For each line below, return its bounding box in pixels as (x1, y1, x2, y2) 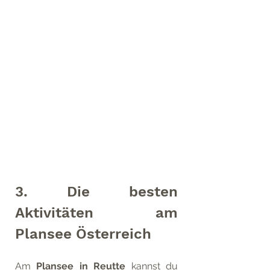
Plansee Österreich (15, 225, 151, 242)
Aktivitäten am (15, 204, 178, 221)
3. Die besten (15, 183, 178, 200)
